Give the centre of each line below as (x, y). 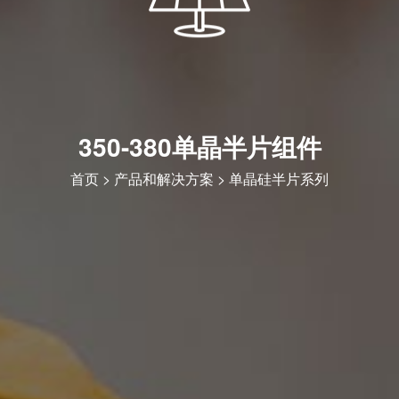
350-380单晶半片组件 (199, 147)
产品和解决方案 (164, 179)
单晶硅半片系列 (279, 179)
